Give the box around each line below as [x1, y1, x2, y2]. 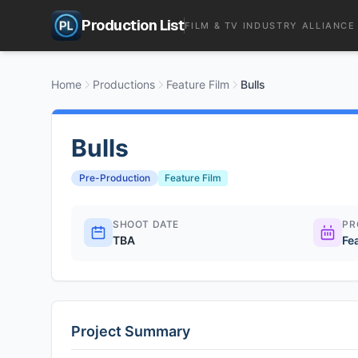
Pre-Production [79, 172, 150, 184]
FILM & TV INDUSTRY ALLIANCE [185, 20, 356, 31]
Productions [93, 78, 155, 91]
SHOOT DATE [113, 218, 179, 230]
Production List [82, 16, 185, 34]
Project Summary [71, 323, 190, 340]
